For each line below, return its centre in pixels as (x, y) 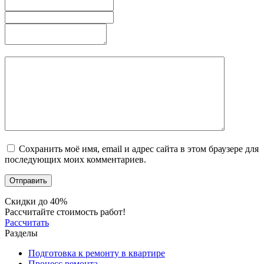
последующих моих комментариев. (75, 159)
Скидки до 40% (36, 201)
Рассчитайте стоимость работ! (65, 212)
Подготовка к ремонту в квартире (97, 253)
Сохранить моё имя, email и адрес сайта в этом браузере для (139, 148)
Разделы (21, 233)
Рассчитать (27, 222)
